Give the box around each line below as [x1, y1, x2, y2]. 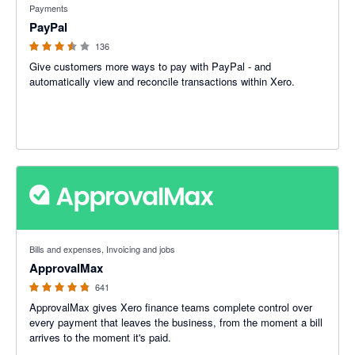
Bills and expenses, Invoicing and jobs [29, 242, 175, 256]
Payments [29, 2, 68, 15]
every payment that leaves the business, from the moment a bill [29, 315, 323, 330]
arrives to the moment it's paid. [29, 330, 171, 345]
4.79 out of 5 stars [17, 230, 101, 246]
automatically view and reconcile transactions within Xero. [29, 74, 295, 90]
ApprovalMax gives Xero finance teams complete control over [29, 300, 312, 315]
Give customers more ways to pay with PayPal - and [29, 59, 271, 74]
